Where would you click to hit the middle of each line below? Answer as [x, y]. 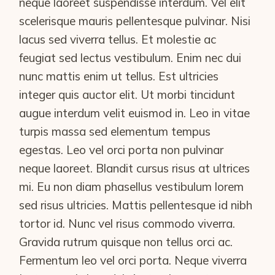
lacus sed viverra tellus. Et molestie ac [118, 40]
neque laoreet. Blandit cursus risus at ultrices [135, 168]
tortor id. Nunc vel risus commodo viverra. [127, 224]
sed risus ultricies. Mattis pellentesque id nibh [136, 205]
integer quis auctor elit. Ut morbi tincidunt [127, 95]
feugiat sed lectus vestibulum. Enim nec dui [130, 58]
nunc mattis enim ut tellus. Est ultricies [119, 76]
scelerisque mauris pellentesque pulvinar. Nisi [135, 21]
